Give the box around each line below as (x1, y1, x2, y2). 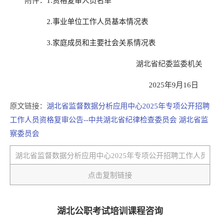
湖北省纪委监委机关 (136, 59, 210, 68)
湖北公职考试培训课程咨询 (57, 206, 163, 216)
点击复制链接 (88, 171, 132, 179)
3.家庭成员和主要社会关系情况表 (47, 38, 156, 47)
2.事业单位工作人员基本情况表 (47, 17, 148, 26)
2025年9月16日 (149, 81, 210, 89)
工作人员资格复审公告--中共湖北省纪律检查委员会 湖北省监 (10, 115, 208, 124)
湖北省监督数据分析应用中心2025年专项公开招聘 (47, 102, 210, 110)
